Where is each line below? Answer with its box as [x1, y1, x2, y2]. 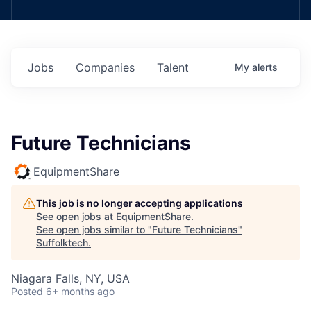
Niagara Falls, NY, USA [11, 271, 130, 285]
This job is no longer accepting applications [36, 197, 243, 209]
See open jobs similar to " [36, 224, 152, 235]
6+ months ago [46, 285, 115, 297]
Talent [157, 60, 189, 74]
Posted [11, 285, 43, 297]
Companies [76, 60, 135, 74]
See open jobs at [36, 210, 116, 222]
